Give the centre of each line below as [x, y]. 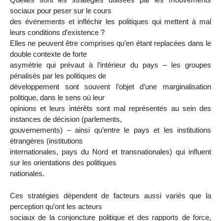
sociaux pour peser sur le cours [61, 10]
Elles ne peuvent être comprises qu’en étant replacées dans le [110, 43]
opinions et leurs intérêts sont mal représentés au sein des [110, 108]
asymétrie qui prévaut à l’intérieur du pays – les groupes [110, 65]
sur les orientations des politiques [63, 162]
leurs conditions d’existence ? [57, 32]
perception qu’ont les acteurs [56, 206]
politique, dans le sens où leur [57, 97]
